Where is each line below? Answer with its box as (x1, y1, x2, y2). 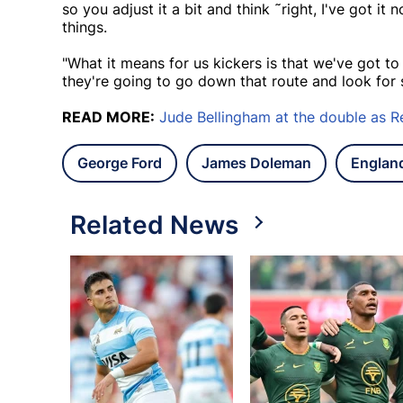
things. (62, 18, 107, 37)
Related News (70, 210, 238, 241)
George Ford (77, 154, 162, 173)
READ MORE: (62, 108, 155, 127)
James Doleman (201, 154, 311, 173)
